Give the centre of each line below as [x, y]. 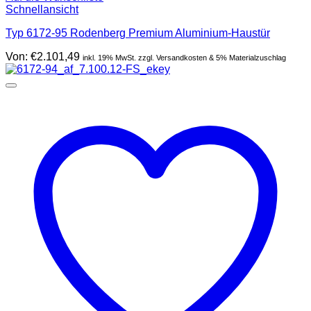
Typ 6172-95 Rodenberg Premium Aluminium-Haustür [138, 33]
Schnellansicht [42, 9]
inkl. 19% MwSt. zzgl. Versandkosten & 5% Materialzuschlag [184, 57]
